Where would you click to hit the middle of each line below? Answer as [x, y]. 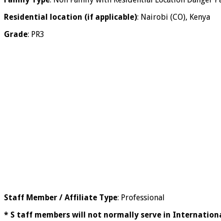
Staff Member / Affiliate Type [61, 198]
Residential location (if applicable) [71, 17]
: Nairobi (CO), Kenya [174, 17]
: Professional [141, 198]
